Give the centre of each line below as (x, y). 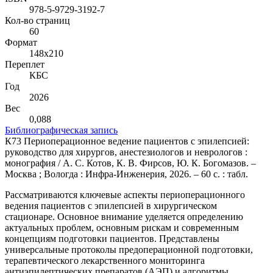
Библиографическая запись (61, 130)
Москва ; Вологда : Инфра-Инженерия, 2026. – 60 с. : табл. (126, 174)
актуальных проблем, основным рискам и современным (122, 227)
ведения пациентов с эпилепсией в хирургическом (111, 205)
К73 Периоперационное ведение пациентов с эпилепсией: (127, 141)
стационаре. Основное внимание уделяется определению (124, 216)
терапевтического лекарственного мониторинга (105, 260)
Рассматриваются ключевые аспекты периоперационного (125, 194)
